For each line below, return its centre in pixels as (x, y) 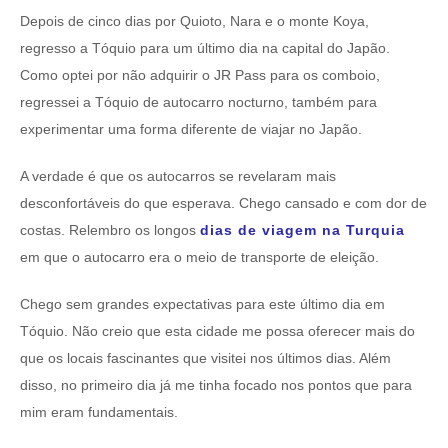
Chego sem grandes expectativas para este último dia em (202, 304)
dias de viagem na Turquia (302, 230)
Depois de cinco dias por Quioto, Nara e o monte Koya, (194, 21)
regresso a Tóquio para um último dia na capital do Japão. (205, 48)
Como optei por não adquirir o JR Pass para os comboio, (200, 75)
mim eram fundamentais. (99, 412)
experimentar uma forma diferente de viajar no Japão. (191, 129)
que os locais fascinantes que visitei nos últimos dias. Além (205, 358)
